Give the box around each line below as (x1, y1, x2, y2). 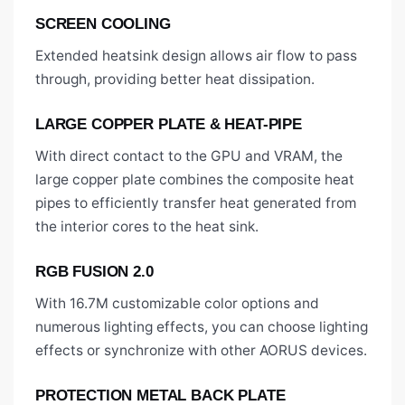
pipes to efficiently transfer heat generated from (35, 194, 356, 212)
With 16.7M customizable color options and (35, 295, 319, 313)
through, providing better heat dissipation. (35, 71, 315, 89)
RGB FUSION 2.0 (35, 263, 154, 281)
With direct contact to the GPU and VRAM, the (35, 147, 343, 165)
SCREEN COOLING (35, 15, 171, 33)
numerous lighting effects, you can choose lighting (35, 318, 368, 336)
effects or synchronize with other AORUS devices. (35, 342, 367, 360)
